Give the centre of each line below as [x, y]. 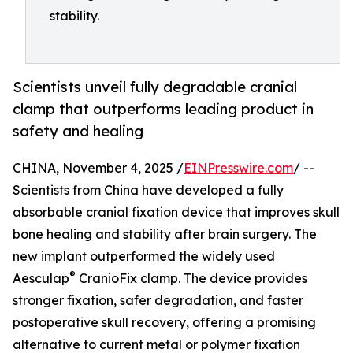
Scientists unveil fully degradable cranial [155, 87]
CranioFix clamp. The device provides [191, 279]
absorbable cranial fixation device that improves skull [176, 212]
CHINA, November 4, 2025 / [98, 168]
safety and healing [78, 131]
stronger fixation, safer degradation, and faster [158, 301]
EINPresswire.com [238, 168]
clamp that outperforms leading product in [163, 109]
